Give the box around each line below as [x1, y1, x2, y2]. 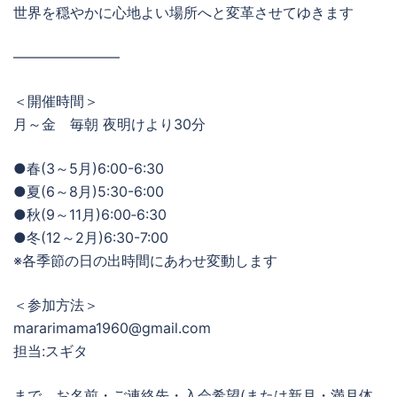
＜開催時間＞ [13, 92, 98, 110]
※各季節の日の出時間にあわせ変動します [13, 252, 277, 269]
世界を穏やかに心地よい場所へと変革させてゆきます [13, 4, 354, 21]
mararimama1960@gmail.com [13, 319, 211, 337]
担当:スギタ [13, 342, 88, 360]
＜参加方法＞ [13, 296, 98, 314]
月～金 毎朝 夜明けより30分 [13, 115, 206, 133]
